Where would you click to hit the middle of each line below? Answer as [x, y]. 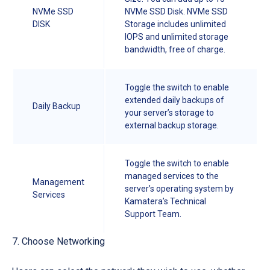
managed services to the [172, 176]
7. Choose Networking [58, 241]
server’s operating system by [179, 188]
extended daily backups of [174, 100]
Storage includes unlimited [175, 24]
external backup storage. [172, 125]
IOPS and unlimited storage [177, 36]
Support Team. [154, 214]
